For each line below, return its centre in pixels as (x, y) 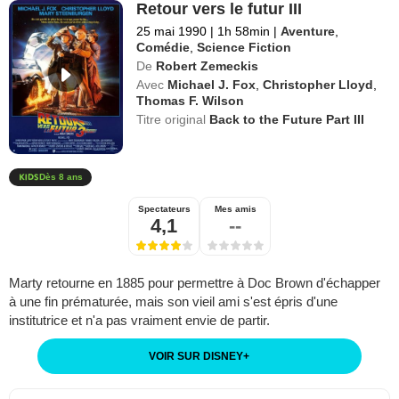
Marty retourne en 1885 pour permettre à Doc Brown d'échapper (195, 283)
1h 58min (244, 31)
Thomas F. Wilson (191, 100)
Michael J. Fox (212, 84)
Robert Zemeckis (208, 65)
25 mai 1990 (172, 31)
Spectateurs (164, 209)
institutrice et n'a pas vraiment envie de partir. (139, 321)
